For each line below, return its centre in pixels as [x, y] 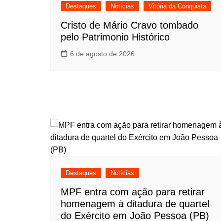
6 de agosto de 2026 [102, 54]
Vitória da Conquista [177, 6]
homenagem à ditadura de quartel [135, 203]
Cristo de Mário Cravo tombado [129, 25]
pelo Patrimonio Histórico [115, 37]
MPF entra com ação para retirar [133, 192]
